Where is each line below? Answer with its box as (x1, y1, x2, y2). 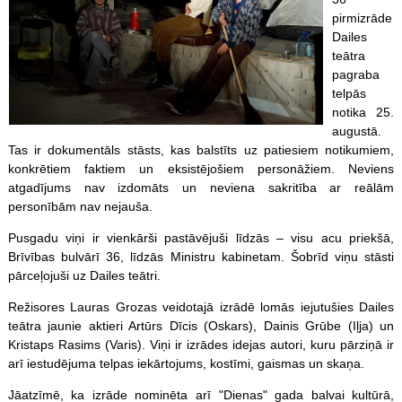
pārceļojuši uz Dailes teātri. (7, 267, 161, 283)
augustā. (331, 123, 381, 138)
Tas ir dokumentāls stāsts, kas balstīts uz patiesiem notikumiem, (7, 142, 395, 157)
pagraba (331, 66, 380, 82)
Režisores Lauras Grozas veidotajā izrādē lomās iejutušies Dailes (7, 299, 395, 314)
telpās (331, 85, 366, 100)
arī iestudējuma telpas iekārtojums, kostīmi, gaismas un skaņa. (7, 355, 364, 371)
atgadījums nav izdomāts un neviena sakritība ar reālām (7, 179, 395, 195)
